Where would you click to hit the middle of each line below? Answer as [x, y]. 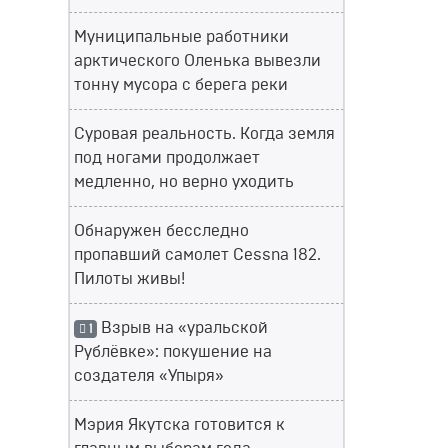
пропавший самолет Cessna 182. [197, 255]
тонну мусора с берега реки [181, 85]
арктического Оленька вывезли [197, 61]
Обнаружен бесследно [161, 231]
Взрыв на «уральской [182, 328]
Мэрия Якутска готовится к [179, 425]
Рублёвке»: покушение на [173, 352]
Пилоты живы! [129, 279]
